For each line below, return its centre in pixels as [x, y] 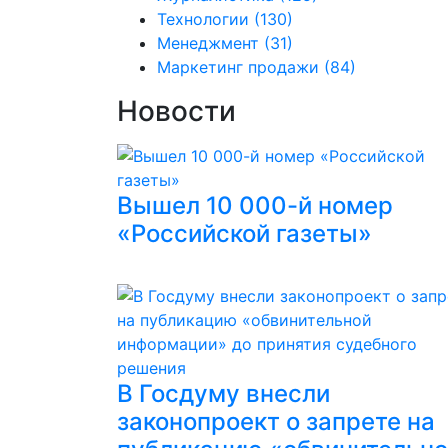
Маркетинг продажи [238, 67]
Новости [176, 111]
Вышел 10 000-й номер [255, 205]
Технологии [203, 19]
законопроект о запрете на [276, 421]
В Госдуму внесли [223, 393]
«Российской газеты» [244, 233]
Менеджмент [208, 43]
